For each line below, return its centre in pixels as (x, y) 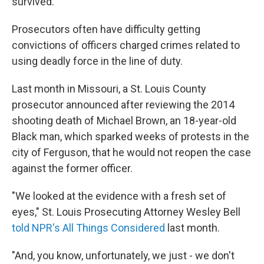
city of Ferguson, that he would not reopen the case (131, 152)
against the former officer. (72, 168)
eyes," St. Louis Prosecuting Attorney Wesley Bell (126, 212)
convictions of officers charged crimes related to (126, 45)
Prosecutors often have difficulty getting (106, 29)
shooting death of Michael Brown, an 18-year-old (124, 121)
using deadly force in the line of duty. (97, 61)
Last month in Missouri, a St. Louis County (109, 89)
